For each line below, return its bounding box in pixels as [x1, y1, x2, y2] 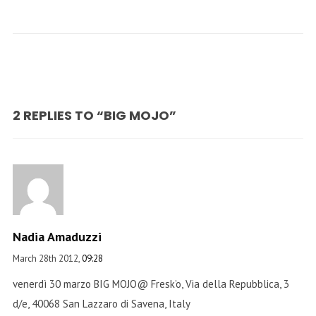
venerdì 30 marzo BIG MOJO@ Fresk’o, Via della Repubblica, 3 [12, 277, 289, 291]
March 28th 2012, [12, 253, 82, 265]
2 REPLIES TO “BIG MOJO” [12, 107, 176, 124]
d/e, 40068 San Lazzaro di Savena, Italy [12, 297, 190, 310]
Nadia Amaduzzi [12, 229, 102, 245]
